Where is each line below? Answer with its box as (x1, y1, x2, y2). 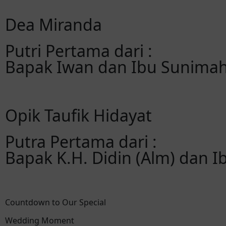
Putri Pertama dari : (5, 40, 152, 62)
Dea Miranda (5, 14, 102, 35)
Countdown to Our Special (5, 197, 106, 208)
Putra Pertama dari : (5, 131, 157, 152)
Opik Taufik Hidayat (5, 104, 152, 126)
